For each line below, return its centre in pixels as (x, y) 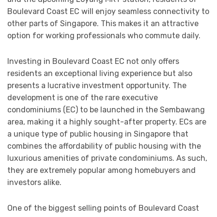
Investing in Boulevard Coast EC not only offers (93, 62)
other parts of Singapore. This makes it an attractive (103, 24)
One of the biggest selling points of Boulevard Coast (103, 208)
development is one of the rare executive (83, 98)
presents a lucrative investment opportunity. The (97, 86)
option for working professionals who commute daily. (104, 36)
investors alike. (34, 183)
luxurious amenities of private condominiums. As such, (107, 158)
